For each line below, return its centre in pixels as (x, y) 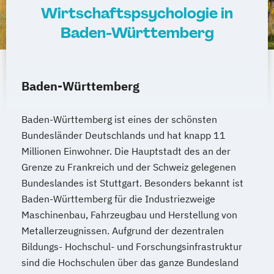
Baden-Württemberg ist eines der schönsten (119, 119)
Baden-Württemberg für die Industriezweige (118, 198)
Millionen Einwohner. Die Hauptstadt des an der (126, 151)
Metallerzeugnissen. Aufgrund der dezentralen (123, 230)
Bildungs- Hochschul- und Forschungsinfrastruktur (132, 246)
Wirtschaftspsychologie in (137, 13)
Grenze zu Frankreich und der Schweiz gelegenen (129, 167)
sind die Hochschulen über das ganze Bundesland (130, 262)
